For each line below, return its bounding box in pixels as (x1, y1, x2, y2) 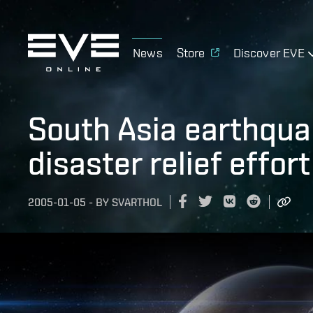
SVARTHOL (112, 196, 162, 210)
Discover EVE (233, 45, 305, 60)
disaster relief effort (28, 144, 310, 182)
